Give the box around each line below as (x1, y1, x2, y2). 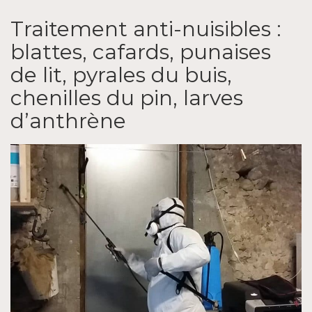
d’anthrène (10, 107, 126, 134)
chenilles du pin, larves (10, 84, 243, 111)
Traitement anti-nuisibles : (10, 15, 281, 42)
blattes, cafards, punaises (10, 38, 271, 65)
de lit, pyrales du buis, (10, 61, 232, 88)
